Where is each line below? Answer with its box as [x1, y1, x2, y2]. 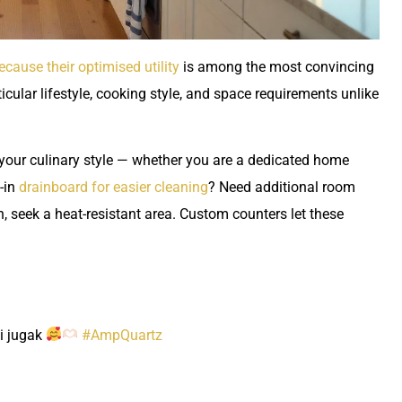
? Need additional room [208, 179, 355, 197]
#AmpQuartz [82, 326, 163, 344]
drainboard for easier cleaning [19, 179, 208, 197]
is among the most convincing [179, 57, 374, 75]
